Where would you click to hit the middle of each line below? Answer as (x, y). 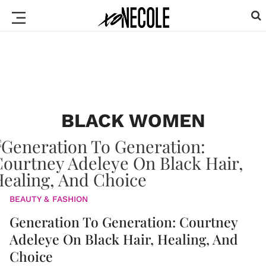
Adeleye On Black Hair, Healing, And (124, 239)
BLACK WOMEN (133, 121)
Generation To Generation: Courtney (123, 222)
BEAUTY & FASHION (49, 199)
